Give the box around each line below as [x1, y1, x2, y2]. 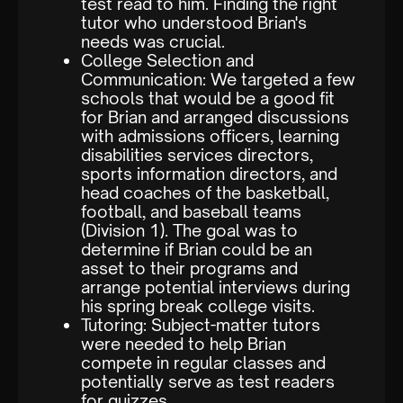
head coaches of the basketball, [81, 183, 329, 203]
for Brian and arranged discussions [81, 107, 349, 128]
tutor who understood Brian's [81, 13, 307, 33]
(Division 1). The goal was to [81, 220, 298, 241]
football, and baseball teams [81, 201, 301, 222]
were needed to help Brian [81, 334, 286, 354]
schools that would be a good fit [81, 88, 335, 109]
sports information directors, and [81, 164, 337, 184]
